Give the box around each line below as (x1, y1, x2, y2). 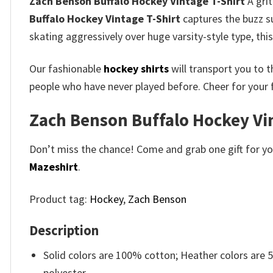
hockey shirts (104, 61, 169, 76)
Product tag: (29, 191, 90, 206)
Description (29, 222, 99, 239)
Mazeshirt (29, 160, 78, 174)
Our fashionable (29, 61, 104, 76)
